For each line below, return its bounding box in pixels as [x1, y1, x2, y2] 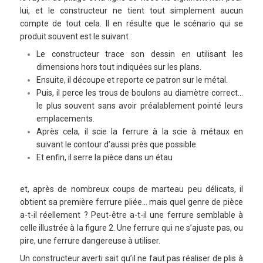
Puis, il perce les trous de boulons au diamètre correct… [36, 88, 243, 98]
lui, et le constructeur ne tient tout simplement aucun [20, 6, 243, 16]
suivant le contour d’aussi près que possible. [36, 140, 198, 150]
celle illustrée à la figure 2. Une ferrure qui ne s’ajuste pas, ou [20, 223, 243, 233]
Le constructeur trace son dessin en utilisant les [36, 49, 243, 59]
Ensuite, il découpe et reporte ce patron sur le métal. [36, 75, 228, 85]
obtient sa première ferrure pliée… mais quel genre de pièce [20, 197, 243, 207]
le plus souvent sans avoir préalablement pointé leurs [36, 101, 243, 111]
